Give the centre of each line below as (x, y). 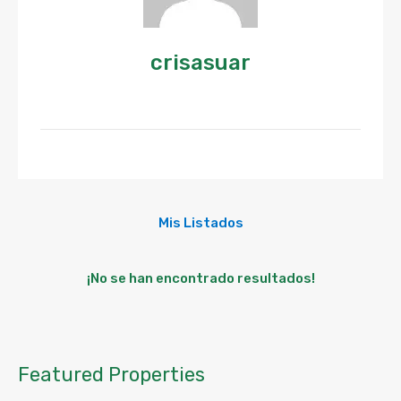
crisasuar (200, 63)
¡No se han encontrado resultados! (200, 278)
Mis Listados (200, 223)
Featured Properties (111, 375)
